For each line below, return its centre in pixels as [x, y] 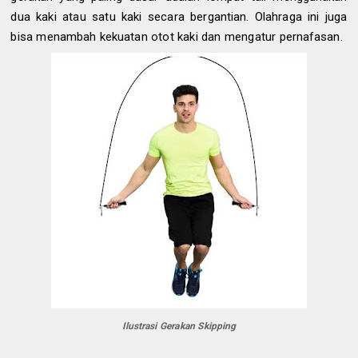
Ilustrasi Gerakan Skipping [179, 326]
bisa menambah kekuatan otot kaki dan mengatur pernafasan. [177, 36]
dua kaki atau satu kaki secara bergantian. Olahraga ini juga [179, 16]
